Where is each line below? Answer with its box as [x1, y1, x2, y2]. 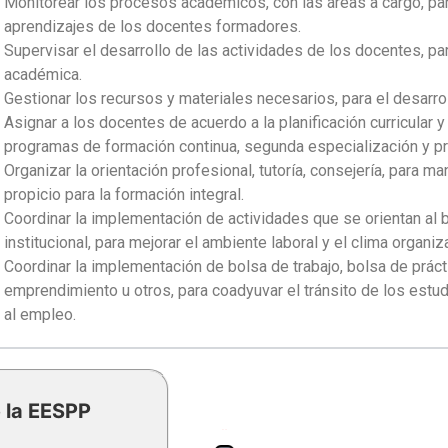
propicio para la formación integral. [4, 184, 244, 204]
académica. [4, 64, 82, 84]
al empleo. [4, 304, 76, 324]
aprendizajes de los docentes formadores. [4, 16, 301, 36]
